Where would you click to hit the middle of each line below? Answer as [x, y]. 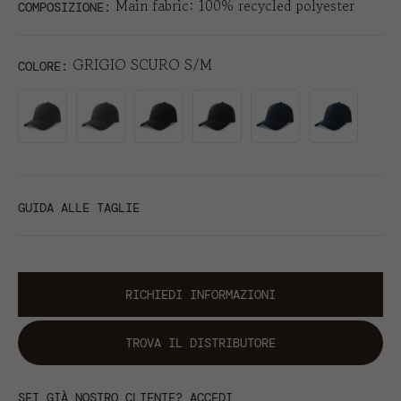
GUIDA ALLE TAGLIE [79, 208]
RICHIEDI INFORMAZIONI [200, 295]
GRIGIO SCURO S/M [142, 65]
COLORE [39, 67]
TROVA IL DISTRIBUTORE [200, 343]
